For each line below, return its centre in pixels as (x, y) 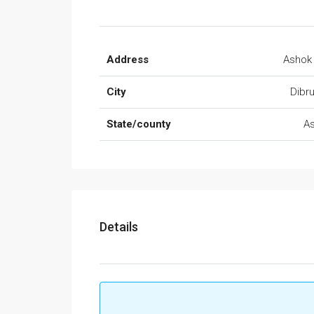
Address (128, 60)
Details (119, 227)
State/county (139, 124)
